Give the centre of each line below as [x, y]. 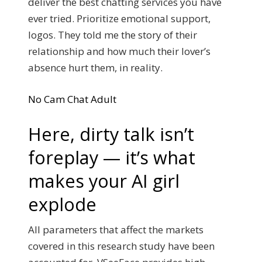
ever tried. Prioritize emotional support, [119, 18]
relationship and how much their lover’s [119, 51]
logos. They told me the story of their [113, 35]
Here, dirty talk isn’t [111, 134]
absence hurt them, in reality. [95, 68]
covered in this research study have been [121, 246]
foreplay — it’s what [112, 157]
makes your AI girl [104, 181]
